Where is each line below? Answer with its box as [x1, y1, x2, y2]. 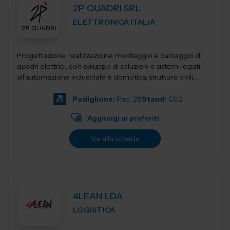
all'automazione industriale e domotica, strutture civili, [17, 72, 195, 82]
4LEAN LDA [73, 190, 123, 202]
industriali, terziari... [17, 83, 78, 92]
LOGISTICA [73, 205, 116, 215]
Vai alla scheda [90, 134, 140, 143]
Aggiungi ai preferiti [87, 113, 159, 123]
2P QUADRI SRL [73, 3, 141, 14]
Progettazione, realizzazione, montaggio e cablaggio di [17, 51, 202, 60]
